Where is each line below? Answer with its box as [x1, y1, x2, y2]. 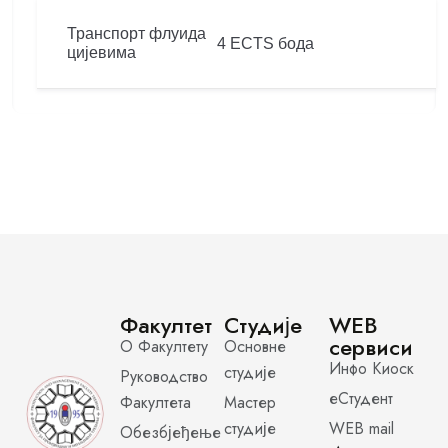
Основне [224, 335, 286, 358]
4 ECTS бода [217, 34, 314, 52]
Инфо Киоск [328, 357, 414, 380]
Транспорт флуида [67, 25, 206, 42]
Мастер [224, 391, 276, 414]
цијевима [67, 44, 136, 61]
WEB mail [328, 417, 394, 440]
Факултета [119, 391, 191, 414]
